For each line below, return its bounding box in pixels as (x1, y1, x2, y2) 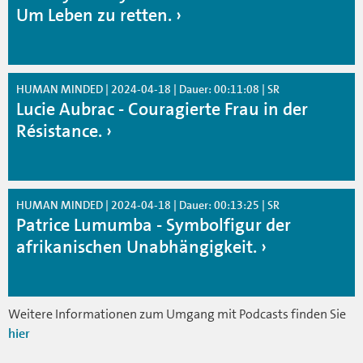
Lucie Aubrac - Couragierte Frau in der (16, 96, 308, 121)
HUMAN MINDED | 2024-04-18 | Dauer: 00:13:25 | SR (16, 197, 280, 212)
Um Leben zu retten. (16, 2, 172, 27)
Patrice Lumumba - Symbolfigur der (16, 212, 291, 237)
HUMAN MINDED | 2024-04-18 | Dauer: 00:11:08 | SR (16, 81, 280, 96)
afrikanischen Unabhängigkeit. (16, 234, 257, 258)
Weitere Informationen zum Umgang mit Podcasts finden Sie (8, 305, 346, 322)
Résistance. (16, 118, 102, 143)
